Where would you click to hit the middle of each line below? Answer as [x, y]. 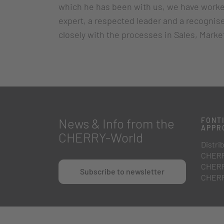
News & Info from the [116, 123]
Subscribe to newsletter [122, 171]
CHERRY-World [101, 137]
